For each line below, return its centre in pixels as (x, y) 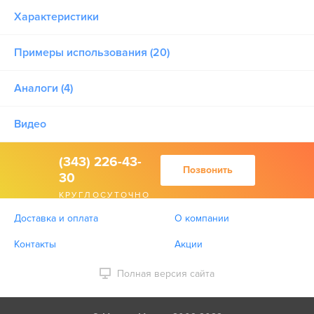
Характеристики (56, 17)
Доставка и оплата (56, 218)
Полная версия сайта (166, 274)
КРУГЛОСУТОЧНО (105, 195)
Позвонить (208, 170)
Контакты (35, 244)
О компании (202, 218)
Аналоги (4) (43, 88)
